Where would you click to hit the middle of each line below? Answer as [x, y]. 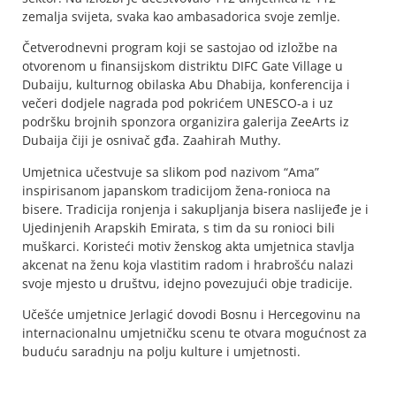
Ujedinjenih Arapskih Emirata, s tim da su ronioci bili [179, 227]
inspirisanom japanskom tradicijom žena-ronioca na [176, 190]
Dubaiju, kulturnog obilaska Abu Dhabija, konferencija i [186, 85]
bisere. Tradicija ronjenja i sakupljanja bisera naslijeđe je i [195, 209]
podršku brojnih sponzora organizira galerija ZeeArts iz [186, 122]
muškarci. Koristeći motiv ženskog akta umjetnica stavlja [188, 246]
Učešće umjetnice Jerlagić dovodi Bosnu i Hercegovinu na [191, 315]
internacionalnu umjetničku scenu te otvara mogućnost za [194, 333]
